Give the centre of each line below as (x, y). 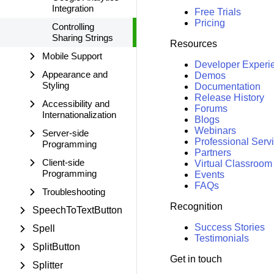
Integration (73, 8)
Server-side (65, 133)
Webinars (215, 131)
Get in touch (196, 259)
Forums (211, 109)
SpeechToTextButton (77, 210)
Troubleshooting (74, 192)
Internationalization (79, 115)
